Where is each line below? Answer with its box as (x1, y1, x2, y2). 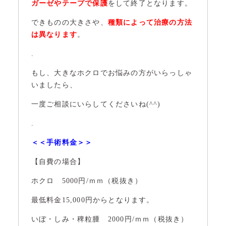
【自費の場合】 (31, 158, 85, 165)
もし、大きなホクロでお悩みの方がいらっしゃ (31, 69, 193, 77)
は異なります (31, 31, 78, 38)
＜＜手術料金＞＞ (31, 139, 93, 146)
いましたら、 (31, 81, 78, 89)
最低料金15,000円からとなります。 (31, 196, 154, 204)
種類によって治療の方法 (107, 19, 193, 26)
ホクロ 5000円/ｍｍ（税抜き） (31, 177, 143, 185)
